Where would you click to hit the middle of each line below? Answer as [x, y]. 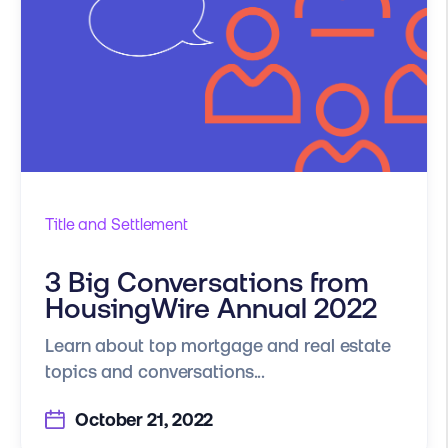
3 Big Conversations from [207, 282]
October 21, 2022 [142, 420]
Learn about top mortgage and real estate [218, 346]
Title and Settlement [116, 224]
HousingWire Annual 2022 [211, 308]
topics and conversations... [155, 372]
